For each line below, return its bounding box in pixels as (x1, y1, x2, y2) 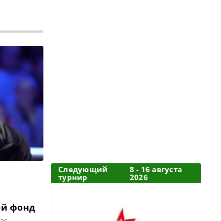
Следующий (58, 164, 108, 174)
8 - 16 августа (129, 164, 182, 174)
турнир (58, 172, 88, 182)
